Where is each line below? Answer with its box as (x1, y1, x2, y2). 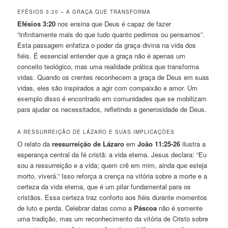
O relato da (17, 139, 52, 149)
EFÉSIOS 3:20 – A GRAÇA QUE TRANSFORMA (17, 8, 151, 16)
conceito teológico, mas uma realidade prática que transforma (17, 62, 199, 72)
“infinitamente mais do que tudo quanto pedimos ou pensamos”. (17, 30, 205, 40)
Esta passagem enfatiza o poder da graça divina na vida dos (17, 40, 196, 50)
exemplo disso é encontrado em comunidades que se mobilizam (17, 94, 207, 104)
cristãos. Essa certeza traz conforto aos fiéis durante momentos (17, 192, 208, 203)
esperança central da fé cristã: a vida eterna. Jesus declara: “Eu (17, 150, 207, 160)
